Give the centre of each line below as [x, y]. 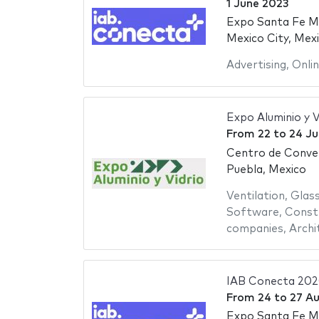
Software [252, 212]
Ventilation [255, 196]
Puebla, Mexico [266, 169]
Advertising [256, 66]
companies [255, 229]
